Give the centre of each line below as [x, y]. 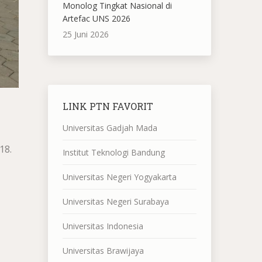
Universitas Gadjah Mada [110, 128]
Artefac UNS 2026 [96, 18]
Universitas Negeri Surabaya [116, 201]
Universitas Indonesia [103, 226]
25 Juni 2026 [85, 34]
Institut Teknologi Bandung [113, 152]
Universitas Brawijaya [103, 251]
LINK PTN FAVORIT [108, 106]
